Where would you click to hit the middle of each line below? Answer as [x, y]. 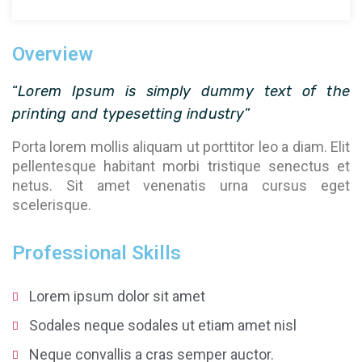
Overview [53, 54]
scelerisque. [52, 205]
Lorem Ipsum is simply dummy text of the [184, 91]
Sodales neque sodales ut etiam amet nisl [163, 325]
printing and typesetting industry [128, 114]
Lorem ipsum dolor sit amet [118, 296]
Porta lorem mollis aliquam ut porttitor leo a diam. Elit [181, 147]
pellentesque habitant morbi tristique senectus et [181, 166]
